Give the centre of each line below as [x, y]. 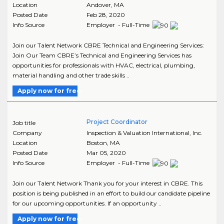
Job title [24, 122]
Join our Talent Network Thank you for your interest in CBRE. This [107, 183]
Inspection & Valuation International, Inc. [144, 132]
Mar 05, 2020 [106, 152]
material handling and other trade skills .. [71, 75]
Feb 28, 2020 [105, 15]
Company [27, 132]
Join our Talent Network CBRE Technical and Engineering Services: [108, 45]
